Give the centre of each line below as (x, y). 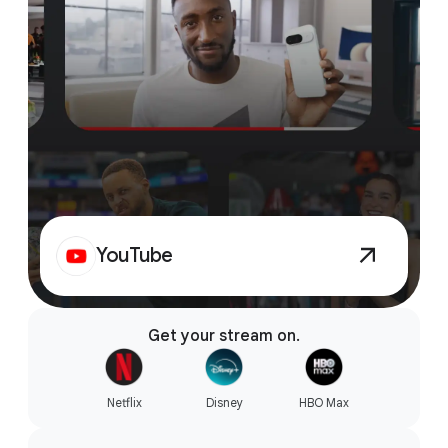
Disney (224, 403)
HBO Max (324, 403)
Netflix (124, 403)
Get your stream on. (224, 336)
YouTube (134, 256)
